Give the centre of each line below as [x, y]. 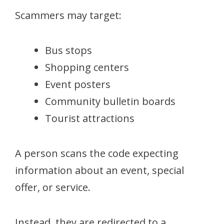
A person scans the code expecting [97, 153]
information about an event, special [99, 170]
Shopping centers [87, 67]
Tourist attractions [90, 118]
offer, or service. [53, 187]
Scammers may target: [68, 15]
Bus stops [68, 50]
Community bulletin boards [110, 101]
